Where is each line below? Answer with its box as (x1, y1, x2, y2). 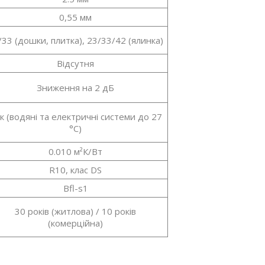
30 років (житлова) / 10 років (15, 205, 137, 218)
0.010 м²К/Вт (49, 146, 103, 158)
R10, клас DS (49, 164, 102, 176)
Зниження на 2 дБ (37, 82, 115, 94)
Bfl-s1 (63, 182, 88, 195)
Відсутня (57, 57, 95, 70)
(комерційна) (48, 217, 104, 230)
